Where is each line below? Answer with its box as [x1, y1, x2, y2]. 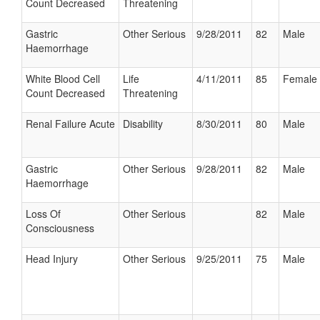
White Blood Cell [26, 71, 100, 86]
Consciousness [26, 221, 94, 235]
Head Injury [26, 251, 78, 266]
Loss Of [26, 206, 61, 221]
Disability [123, 116, 163, 131]
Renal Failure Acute [26, 116, 115, 131]
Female [283, 71, 317, 86]
